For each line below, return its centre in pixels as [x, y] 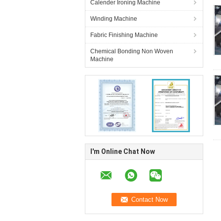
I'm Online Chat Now [123, 151]
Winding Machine [114, 19]
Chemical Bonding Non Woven [132, 51]
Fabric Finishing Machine [124, 35]
